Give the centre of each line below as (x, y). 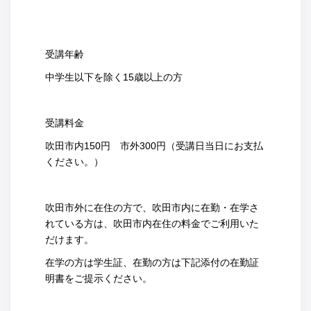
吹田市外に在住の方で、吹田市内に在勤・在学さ (152, 208)
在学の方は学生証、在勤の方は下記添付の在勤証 (152, 263)
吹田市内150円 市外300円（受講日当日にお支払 (154, 146)
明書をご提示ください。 (99, 279)
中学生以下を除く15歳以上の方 (114, 77)
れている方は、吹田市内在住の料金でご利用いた (152, 224)
